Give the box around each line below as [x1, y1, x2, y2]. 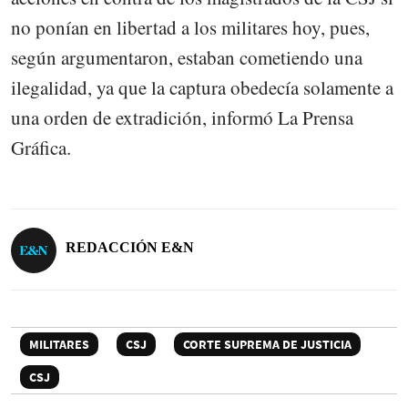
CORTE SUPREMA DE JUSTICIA [183, 336, 352, 353]
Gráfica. [11, 134, 71, 160]
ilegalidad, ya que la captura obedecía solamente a [11, 74, 393, 100]
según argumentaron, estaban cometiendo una [11, 44, 362, 70]
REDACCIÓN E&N [66, 240, 194, 256]
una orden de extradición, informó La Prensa [11, 104, 353, 130]
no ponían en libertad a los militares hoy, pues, [11, 14, 370, 40]
